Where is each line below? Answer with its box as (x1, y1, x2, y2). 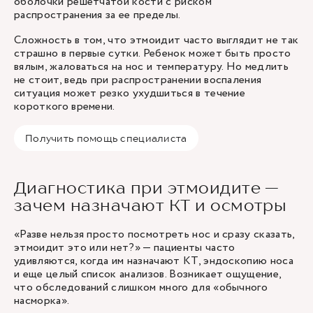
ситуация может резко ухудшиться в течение (14, 85, 246, 101)
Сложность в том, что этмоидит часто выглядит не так (14, 32, 299, 48)
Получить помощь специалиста (25, 132, 187, 144)
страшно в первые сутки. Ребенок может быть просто (14, 45, 291, 61)
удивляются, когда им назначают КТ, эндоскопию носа (14, 253, 294, 269)
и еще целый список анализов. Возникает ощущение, (14, 266, 282, 282)
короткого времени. (14, 99, 115, 115)
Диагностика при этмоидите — (14, 177, 279, 198)
